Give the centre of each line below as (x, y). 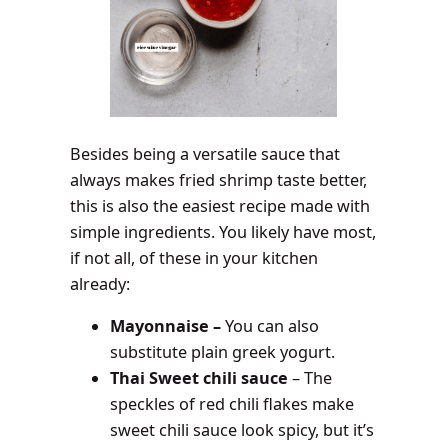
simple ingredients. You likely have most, (223, 231)
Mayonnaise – (168, 326)
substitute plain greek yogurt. (223, 352)
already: (100, 283)
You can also (272, 326)
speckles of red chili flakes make (232, 404)
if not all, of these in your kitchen (194, 257)
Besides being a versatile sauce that (205, 153)
